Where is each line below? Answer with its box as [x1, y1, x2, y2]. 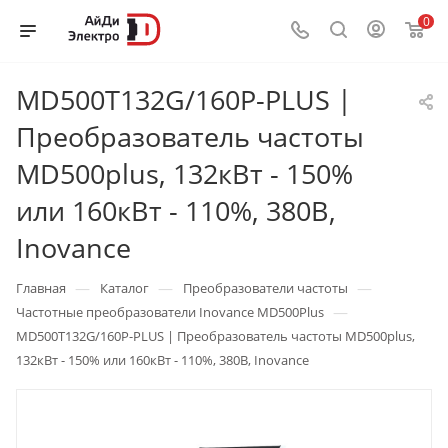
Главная [16, 279, 66, 297]
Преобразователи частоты [183, 279, 348, 297]
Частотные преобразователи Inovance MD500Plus [16, 303, 324, 321]
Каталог [100, 279, 149, 297]
